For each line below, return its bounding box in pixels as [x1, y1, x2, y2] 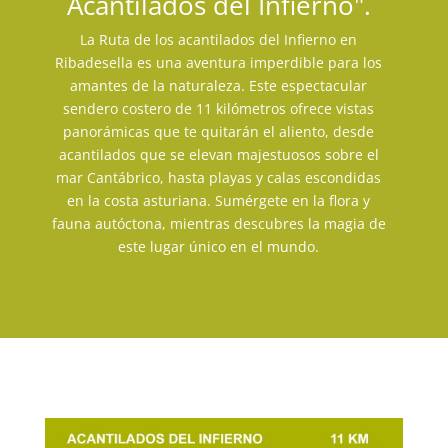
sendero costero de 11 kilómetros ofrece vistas [63, 99, 375, 118]
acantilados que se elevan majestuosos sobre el [58, 145, 379, 164]
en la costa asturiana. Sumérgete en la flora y [67, 191, 371, 210]
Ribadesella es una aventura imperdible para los [55, 53, 383, 72]
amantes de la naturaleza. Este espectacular [70, 76, 368, 95]
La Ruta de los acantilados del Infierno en [80, 30, 358, 49]
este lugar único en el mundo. [118, 237, 320, 256]
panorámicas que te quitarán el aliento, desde [63, 122, 375, 141]
